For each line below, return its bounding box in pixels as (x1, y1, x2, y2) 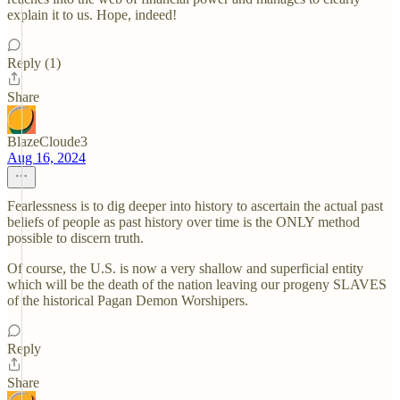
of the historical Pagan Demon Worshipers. (7, 293, 248, 308)
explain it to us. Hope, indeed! (7, 7, 177, 22)
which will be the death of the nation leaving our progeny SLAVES (7, 277, 387, 292)
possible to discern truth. (7, 230, 144, 246)
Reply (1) (7, 55, 61, 71)
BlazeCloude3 (7, 134, 87, 149)
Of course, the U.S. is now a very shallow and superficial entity (7, 261, 363, 276)
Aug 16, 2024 (7, 150, 86, 165)
